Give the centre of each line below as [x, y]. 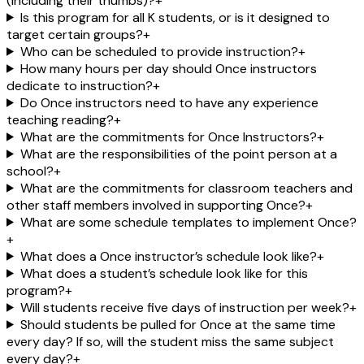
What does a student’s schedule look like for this [164, 273]
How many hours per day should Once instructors [168, 68]
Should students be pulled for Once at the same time [178, 324]
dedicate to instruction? [80, 85]
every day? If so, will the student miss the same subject [170, 341]
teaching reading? [60, 119]
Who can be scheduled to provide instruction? [159, 51]
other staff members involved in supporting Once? [156, 205]
